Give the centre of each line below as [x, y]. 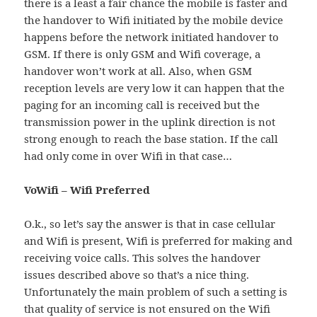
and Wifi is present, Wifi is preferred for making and [158, 241]
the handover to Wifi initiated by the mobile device [154, 20]
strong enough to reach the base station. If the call [151, 139]
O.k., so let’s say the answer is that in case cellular [150, 224]
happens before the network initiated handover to [152, 37]
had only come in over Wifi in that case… [128, 156]
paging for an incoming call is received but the [142, 105]
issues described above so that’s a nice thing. [137, 275]
